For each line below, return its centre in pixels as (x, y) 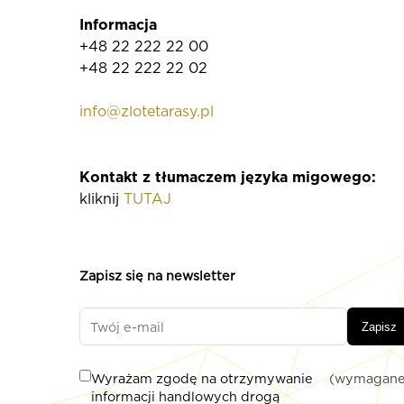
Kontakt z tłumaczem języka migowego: (228, 178)
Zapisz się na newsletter (157, 276)
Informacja (118, 25)
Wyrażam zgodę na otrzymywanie (202, 379)
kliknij (101, 199)
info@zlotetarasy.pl (147, 112)
